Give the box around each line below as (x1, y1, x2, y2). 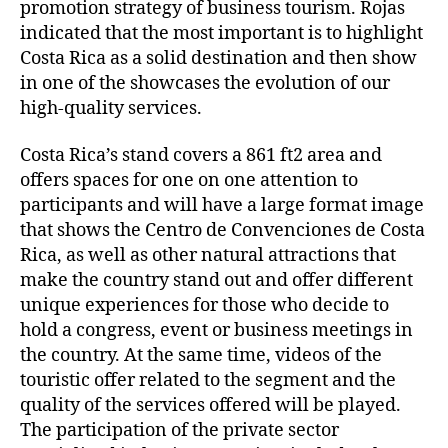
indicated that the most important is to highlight (20, 21, 423, 45)
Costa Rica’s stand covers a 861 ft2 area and (20, 144, 382, 168)
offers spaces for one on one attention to (20, 169, 358, 193)
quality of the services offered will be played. (20, 394, 401, 418)
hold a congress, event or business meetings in (20, 319, 413, 343)
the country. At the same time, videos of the (20, 344, 382, 368)
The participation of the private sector (20, 419, 339, 443)
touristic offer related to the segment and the (20, 369, 396, 393)
